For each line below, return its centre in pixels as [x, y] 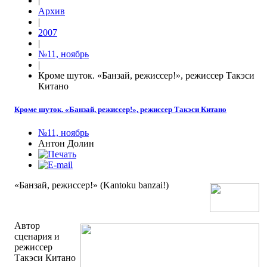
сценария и [37, 237]
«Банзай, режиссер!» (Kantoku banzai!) [91, 185]
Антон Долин [66, 144]
